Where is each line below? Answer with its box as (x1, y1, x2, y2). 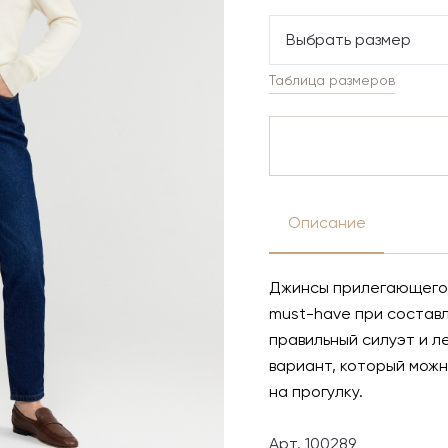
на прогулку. (269, 385, 367, 401)
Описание (287, 216, 366, 232)
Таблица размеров (269, 74, 395, 88)
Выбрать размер (286, 33, 411, 49)
